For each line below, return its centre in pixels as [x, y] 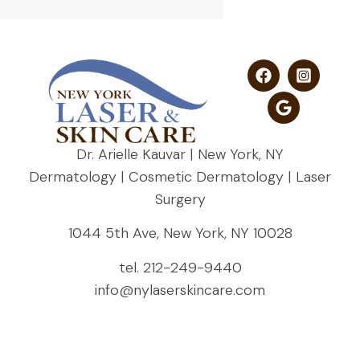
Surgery [180, 200]
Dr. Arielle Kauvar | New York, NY [180, 155]
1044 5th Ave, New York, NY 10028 [180, 233]
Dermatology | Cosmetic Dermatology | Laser [180, 177]
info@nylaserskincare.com [180, 290]
